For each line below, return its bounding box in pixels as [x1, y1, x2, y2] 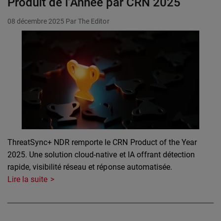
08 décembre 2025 [7, 17, 65, 26]
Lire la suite [7, 175, 48, 184]
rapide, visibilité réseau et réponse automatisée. [7, 162, 172, 172]
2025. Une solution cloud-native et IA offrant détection [7, 150, 195, 160]
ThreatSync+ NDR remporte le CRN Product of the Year [7, 138, 197, 147]
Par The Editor [66, 17, 110, 26]
